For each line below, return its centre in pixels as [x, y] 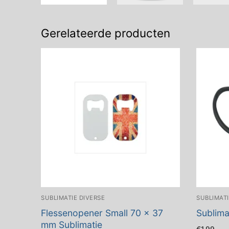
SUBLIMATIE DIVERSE [73, 198]
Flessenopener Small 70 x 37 [102, 213]
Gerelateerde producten [106, 33]
